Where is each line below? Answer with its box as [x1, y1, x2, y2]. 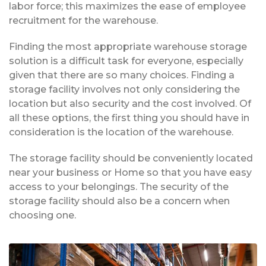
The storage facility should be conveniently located [9, 153, 253, 164]
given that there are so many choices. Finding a [9, 69, 235, 81]
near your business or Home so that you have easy [9, 167, 252, 179]
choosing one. [9, 210, 76, 221]
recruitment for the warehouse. [9, 15, 158, 27]
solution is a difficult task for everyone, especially [9, 55, 243, 67]
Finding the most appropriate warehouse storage [9, 41, 247, 53]
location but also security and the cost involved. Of [9, 98, 251, 110]
